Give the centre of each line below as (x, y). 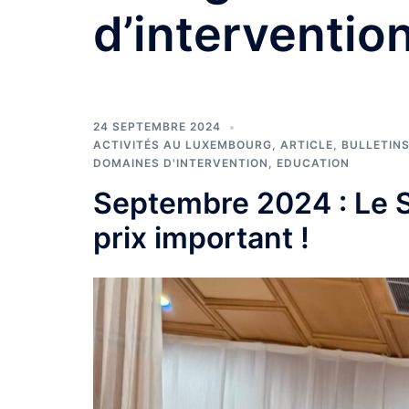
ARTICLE (307, 145)
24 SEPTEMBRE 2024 (157, 126)
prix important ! (201, 238)
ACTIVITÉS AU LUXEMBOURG (183, 145)
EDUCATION (313, 163)
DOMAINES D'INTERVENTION (181, 163)
